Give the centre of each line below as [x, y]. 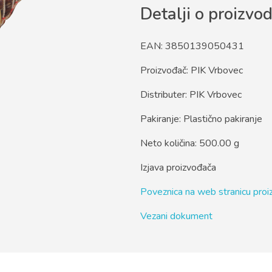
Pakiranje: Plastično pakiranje [201, 119]
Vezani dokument [176, 216]
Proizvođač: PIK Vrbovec [192, 71]
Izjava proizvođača [178, 168]
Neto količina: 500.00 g [190, 144]
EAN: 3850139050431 [192, 46]
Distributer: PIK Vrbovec [191, 95]
